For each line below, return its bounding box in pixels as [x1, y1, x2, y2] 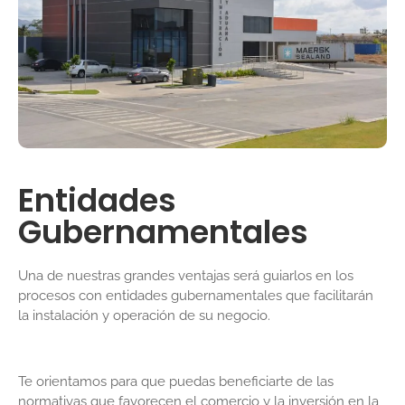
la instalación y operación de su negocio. [18, 307, 274, 325]
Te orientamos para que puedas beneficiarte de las [18, 373, 334, 391]
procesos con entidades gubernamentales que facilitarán [18, 287, 373, 305]
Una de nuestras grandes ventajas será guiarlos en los [18, 268, 353, 285]
